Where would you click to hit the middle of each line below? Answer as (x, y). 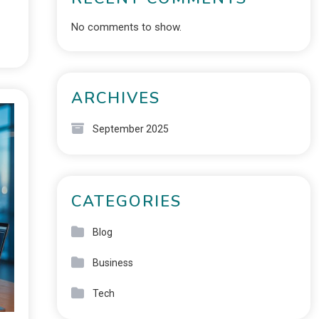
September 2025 (130, 129)
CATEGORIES (126, 202)
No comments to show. (126, 27)
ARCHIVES (115, 98)
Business (113, 263)
